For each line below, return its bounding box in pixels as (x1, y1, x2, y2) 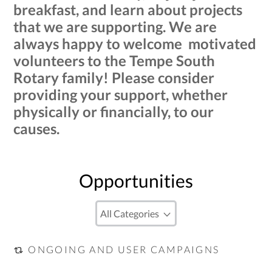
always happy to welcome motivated (13, 35, 257, 53)
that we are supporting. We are (13, 18, 217, 36)
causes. (13, 120, 63, 138)
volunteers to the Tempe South (13, 52, 216, 70)
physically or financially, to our (13, 103, 214, 121)
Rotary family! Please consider (13, 69, 215, 87)
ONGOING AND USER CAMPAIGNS (24, 243, 220, 256)
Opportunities (79, 169, 193, 192)
